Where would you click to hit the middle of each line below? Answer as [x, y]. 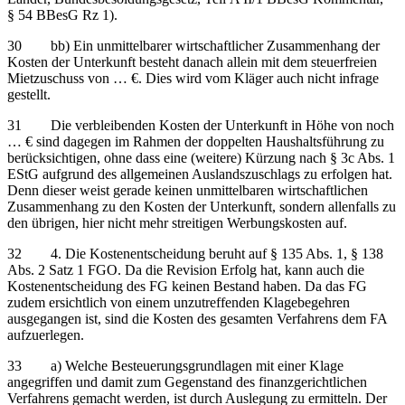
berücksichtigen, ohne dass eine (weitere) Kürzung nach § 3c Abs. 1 [201, 157]
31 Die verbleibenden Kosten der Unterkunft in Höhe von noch [201, 125]
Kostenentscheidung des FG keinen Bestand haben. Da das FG [187, 286]
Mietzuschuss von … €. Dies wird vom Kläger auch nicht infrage [193, 78]
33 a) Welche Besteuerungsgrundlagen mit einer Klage [175, 365]
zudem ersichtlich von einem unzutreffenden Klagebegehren [179, 302]
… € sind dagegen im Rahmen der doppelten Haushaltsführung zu [196, 141]
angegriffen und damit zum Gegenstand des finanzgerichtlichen [187, 381]
